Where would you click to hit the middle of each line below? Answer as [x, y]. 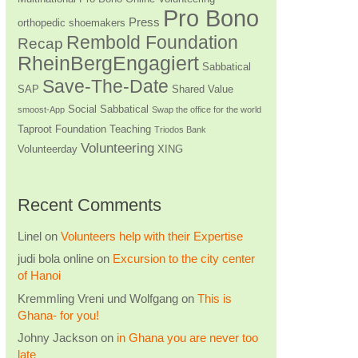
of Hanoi [39, 275]
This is [214, 298]
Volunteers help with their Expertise [151, 236]
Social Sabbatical [108, 109]
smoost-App [41, 109]
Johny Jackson [57, 338]
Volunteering [117, 148]
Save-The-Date [105, 86]
